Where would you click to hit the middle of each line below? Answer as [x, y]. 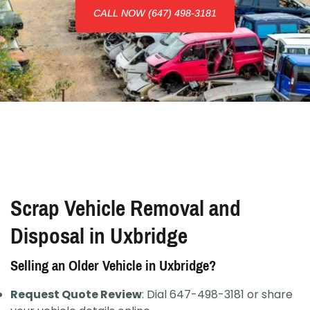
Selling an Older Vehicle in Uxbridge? [113, 266]
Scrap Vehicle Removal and [126, 209]
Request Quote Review [76, 295]
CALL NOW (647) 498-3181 [155, 13]
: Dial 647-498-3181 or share [217, 295]
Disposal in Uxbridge [99, 237]
